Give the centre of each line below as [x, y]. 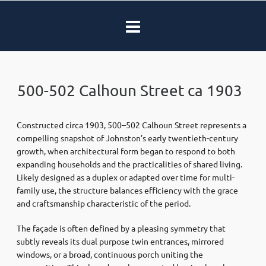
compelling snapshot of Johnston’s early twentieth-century [127, 137]
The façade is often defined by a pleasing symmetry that [121, 228]
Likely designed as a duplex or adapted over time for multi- [126, 177]
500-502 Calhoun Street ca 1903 [130, 90]
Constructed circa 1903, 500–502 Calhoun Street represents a [132, 124]
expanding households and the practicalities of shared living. [129, 164]
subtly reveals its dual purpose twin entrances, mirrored [120, 241]
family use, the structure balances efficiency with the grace [127, 190]
